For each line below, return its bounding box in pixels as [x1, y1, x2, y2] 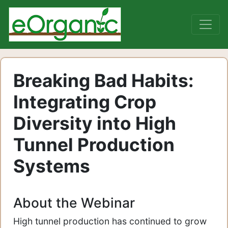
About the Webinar [13, 194, 135, 211]
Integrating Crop [13, 91, 156, 113]
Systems [13, 155, 90, 177]
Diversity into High [13, 112, 176, 134]
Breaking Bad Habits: [13, 70, 193, 92]
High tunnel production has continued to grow [13, 216, 207, 227]
